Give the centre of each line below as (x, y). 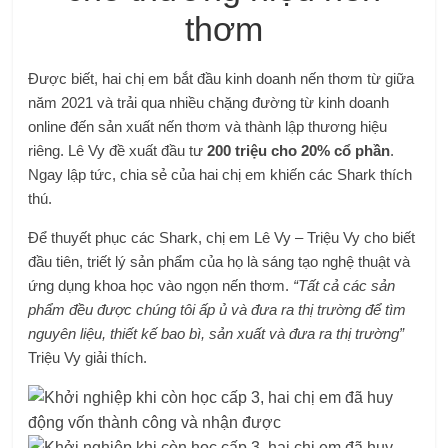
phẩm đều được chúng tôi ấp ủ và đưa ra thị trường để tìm (217, 309)
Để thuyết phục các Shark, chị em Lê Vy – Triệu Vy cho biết (222, 237)
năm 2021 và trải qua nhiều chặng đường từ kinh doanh (209, 102)
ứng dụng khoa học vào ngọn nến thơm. (159, 285)
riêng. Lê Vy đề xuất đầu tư (118, 150)
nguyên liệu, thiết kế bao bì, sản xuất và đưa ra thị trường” (216, 333)
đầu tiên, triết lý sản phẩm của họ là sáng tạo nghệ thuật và (219, 261)
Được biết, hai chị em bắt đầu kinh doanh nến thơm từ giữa (221, 78)
